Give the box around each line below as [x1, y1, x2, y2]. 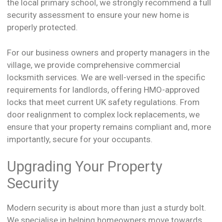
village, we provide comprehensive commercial [7, 59, 180, 70]
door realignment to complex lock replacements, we [7, 109, 200, 119]
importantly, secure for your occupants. [7, 134, 153, 144]
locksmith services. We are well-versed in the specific [7, 72, 205, 82]
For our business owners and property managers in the [7, 47, 210, 57]
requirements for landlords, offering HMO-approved [7, 84, 200, 95]
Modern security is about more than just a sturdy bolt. [7, 203, 206, 213]
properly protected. [7, 22, 78, 33]
